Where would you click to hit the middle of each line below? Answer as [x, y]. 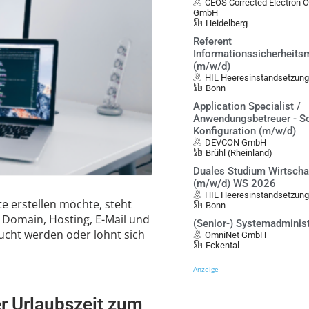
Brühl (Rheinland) [239, 153]
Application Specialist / [247, 106]
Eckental [223, 245]
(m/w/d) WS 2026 [235, 183]
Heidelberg [227, 23]
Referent [213, 41]
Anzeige [206, 269]
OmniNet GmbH [236, 235]
